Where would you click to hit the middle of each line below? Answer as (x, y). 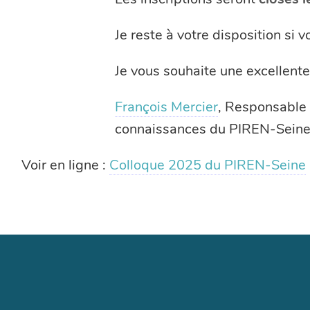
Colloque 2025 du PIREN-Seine (208, 165)
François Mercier (166, 107)
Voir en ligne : (66, 165)
